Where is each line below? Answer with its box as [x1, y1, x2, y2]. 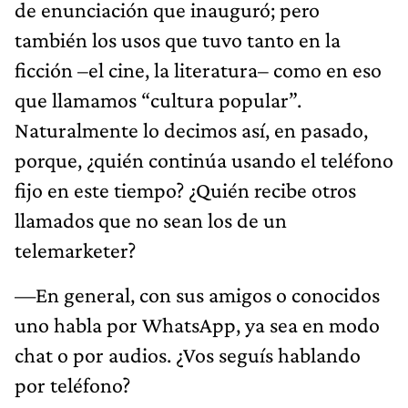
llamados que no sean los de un [15, 207, 287, 232]
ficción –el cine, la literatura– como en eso [15, 56, 382, 82]
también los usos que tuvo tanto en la [15, 26, 341, 52]
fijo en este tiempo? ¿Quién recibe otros [15, 177, 356, 202]
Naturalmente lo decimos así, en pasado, [15, 117, 368, 142]
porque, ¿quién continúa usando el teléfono [15, 147, 393, 172]
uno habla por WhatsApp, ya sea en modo [15, 311, 380, 337]
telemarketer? [15, 237, 136, 262]
